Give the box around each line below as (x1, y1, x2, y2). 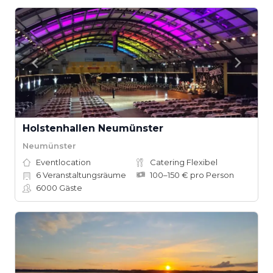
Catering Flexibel (150, 157, 218, 167)
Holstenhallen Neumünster (23, 122, 163, 134)
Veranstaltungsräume (41, 170, 126, 180)
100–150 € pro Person (150, 170, 234, 180)
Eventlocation (36, 157, 91, 167)
